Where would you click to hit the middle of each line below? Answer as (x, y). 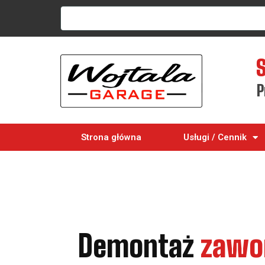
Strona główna (112, 137)
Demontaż (136, 246)
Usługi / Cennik (215, 137)
